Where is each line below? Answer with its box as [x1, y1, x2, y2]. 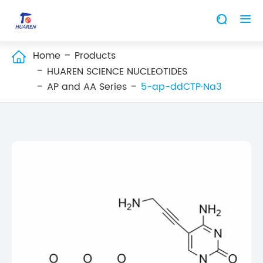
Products [75, 48, 116, 63]
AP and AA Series [47, 79, 127, 95]
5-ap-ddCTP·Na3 [141, 79, 221, 95]
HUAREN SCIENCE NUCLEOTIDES [47, 63, 187, 79]
